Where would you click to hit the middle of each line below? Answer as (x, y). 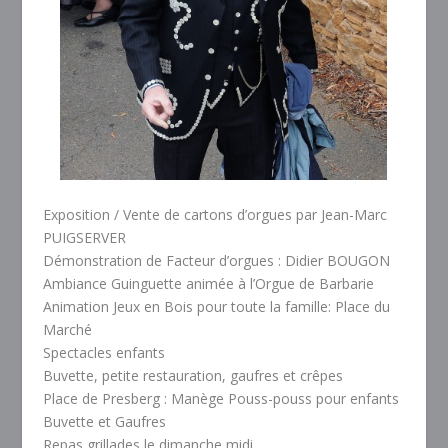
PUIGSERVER (84, 237)
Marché (67, 329)
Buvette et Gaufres (104, 421)
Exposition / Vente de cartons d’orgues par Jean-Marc (214, 214)
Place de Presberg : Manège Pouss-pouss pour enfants (220, 398)
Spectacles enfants (103, 352)
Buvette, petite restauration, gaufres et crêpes (192, 375)
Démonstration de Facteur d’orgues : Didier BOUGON (216, 260)
